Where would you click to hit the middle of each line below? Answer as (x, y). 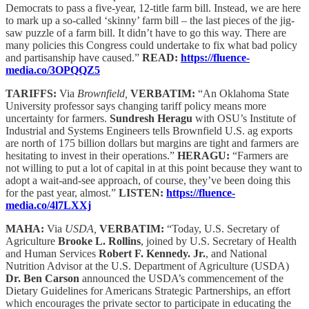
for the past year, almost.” (62, 192)
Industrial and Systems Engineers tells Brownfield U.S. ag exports (149, 130)
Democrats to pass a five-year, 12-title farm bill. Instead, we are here (153, 8)
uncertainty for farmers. (58, 118)
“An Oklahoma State (243, 93)
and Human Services (52, 253)
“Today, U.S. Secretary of (223, 228)
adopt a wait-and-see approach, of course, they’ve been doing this (148, 180)
